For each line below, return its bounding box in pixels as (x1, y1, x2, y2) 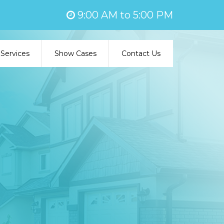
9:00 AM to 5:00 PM (75, 9, 173, 21)
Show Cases (54, 49, 96, 58)
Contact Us (121, 49, 160, 58)
